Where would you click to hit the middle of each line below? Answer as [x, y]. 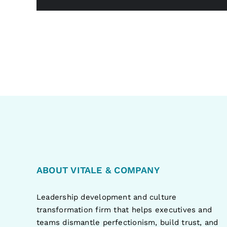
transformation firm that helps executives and [124, 210]
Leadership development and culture [106, 197]
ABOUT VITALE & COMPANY [98, 170]
